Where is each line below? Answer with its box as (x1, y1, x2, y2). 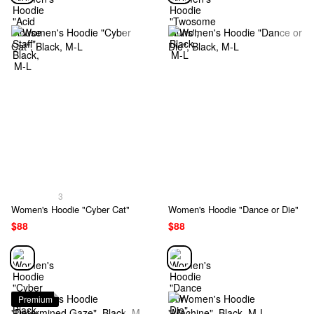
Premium (18, 293, 53, 306)
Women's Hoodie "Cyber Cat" (11, 203, 130, 217)
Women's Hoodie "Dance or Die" (168, 203, 299, 217)
